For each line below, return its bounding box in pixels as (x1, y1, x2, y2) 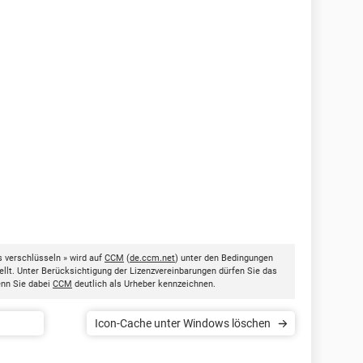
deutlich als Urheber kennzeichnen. (72, 279, 216, 289)
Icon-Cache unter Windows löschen (95, 317, 271, 330)
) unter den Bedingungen (175, 253, 273, 263)
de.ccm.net (130, 253, 175, 263)
